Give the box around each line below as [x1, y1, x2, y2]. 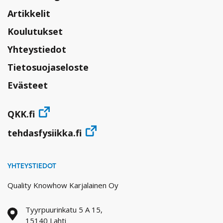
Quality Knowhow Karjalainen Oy [7, 180, 118, 191]
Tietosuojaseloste [7, 61, 89, 74]
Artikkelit [7, 7, 50, 20]
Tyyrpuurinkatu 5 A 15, [25, 205, 103, 215]
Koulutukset [7, 25, 63, 38]
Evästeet [7, 79, 48, 92]
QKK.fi [7, 108, 35, 120]
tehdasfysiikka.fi [7, 127, 82, 139]
